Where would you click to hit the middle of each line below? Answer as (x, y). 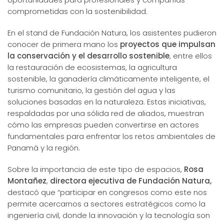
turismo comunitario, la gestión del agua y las (91, 90)
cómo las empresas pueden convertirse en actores (103, 124)
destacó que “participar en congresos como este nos (107, 192)
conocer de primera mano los (64, 44)
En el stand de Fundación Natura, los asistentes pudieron (112, 32)
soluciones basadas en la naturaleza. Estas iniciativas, (107, 101)
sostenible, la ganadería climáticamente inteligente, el (108, 78)
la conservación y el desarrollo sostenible (88, 55)
